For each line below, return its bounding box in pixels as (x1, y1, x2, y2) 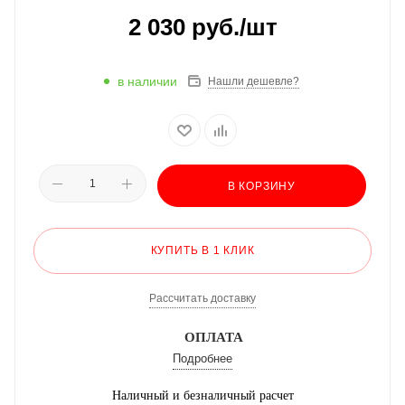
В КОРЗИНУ (227, 180, 297, 193)
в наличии (118, 73, 177, 89)
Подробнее (173, 352, 232, 366)
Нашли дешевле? (208, 75, 299, 89)
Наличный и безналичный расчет (111, 389, 294, 403)
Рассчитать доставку (149, 292, 256, 306)
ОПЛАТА (184, 330, 243, 345)
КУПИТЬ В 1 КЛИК (150, 244, 255, 258)
